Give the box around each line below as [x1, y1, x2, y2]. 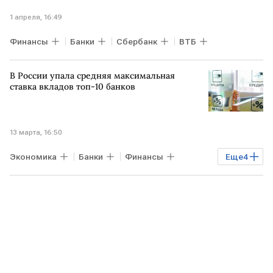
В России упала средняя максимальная [10, 70, 175, 81]
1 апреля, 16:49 [10, 13, 62, 21]
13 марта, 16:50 [10, 127, 62, 136]
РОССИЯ [15, 173, 50, 183]
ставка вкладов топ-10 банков [10, 81, 135, 92]
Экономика [10, 151, 57, 161]
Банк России [15, 195, 66, 205]
